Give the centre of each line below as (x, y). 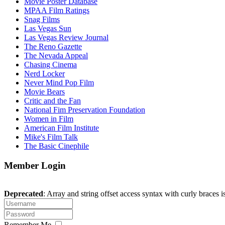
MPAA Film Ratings (57, 10)
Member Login (35, 165)
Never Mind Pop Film (59, 82)
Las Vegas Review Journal (66, 37)
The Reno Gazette (53, 46)
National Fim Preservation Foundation (85, 109)
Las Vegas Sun (48, 28)
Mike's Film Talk (51, 137)
